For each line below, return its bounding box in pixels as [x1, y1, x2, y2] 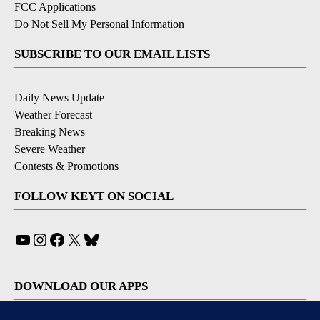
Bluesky [99, 233, 136, 245]
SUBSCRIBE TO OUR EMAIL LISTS [14, 47, 210, 61]
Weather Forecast [14, 109, 92, 121]
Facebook [65, 233, 109, 245]
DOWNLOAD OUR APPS [14, 279, 148, 293]
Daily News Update [14, 91, 104, 104]
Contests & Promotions [14, 160, 119, 172]
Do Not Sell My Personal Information [14, 18, 184, 30]
